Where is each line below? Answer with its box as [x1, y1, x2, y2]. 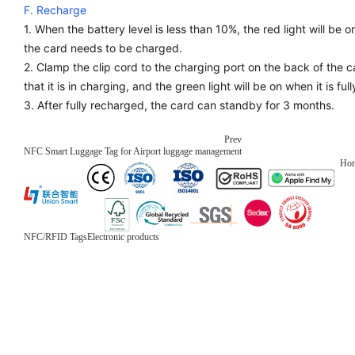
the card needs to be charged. [24, 41, 182, 55]
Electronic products [87, 231, 159, 242]
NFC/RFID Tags [24, 231, 87, 242]
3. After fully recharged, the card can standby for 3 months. [24, 98, 334, 112]
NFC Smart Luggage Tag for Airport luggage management [24, 146, 242, 157]
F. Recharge [24, 3, 86, 17]
